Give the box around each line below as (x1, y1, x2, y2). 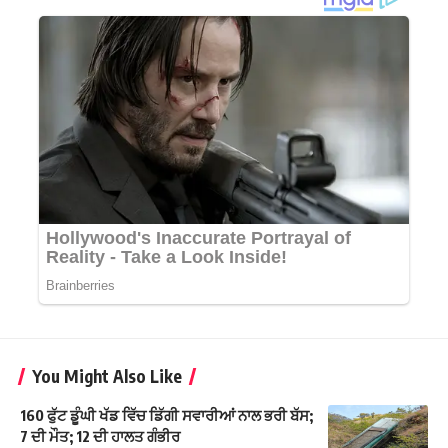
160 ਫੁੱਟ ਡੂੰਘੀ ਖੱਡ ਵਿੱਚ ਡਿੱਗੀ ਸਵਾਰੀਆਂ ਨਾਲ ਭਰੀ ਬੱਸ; (20, 405, 313, 424)
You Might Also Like (32, 364, 182, 387)
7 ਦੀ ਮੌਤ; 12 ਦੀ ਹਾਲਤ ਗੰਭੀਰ (20, 426, 180, 445)
